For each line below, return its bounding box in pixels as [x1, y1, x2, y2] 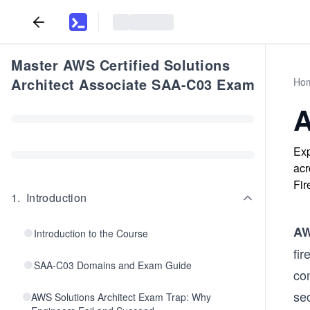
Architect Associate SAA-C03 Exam [11, 74, 255, 94]
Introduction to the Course [34, 226, 148, 240]
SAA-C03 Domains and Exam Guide [34, 258, 192, 272]
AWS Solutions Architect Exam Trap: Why [31, 290, 211, 304]
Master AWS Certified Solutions [11, 55, 230, 75]
